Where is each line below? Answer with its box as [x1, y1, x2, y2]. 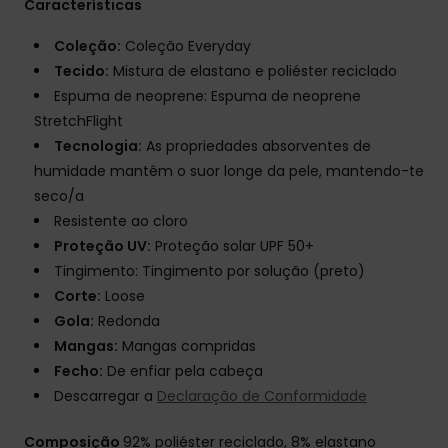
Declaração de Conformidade [157, 386, 367, 407]
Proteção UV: [54, 236, 151, 257]
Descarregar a [54, 386, 157, 407]
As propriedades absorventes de [142, 136, 371, 157]
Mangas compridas [118, 336, 256, 357]
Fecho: [54, 361, 103, 382]
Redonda [94, 311, 160, 332]
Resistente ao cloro [54, 211, 188, 232]
